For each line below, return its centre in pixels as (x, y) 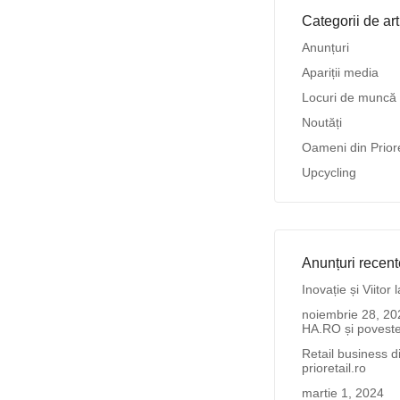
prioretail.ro (333, 368)
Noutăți (321, 122)
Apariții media (340, 72)
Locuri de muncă (349, 97)
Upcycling (329, 172)
